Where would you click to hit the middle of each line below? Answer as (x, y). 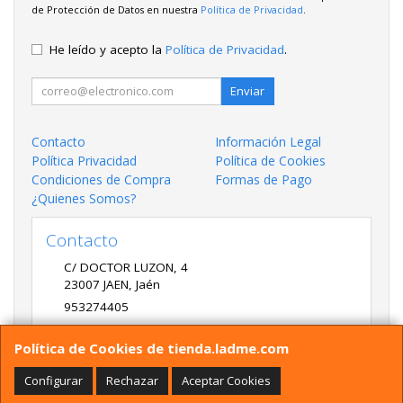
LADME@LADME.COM (125, 329)
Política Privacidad (84, 160)
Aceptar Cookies (226, 381)
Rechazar (132, 381)
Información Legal (268, 141)
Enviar (247, 90)
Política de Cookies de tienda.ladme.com (152, 348)
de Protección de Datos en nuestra (116, 10)
